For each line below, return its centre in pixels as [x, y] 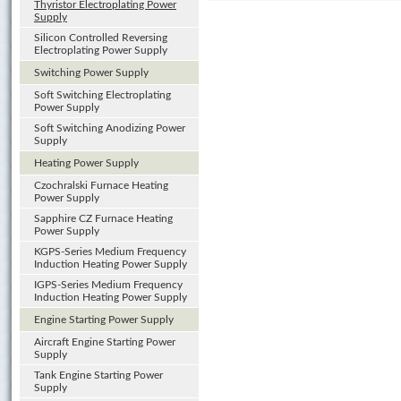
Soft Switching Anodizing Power [110, 128]
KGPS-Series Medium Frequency [110, 252]
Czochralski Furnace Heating [101, 185]
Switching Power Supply [91, 73]
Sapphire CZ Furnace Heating [103, 218]
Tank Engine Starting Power [98, 375]
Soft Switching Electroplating [102, 95]
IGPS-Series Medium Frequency [108, 285]
